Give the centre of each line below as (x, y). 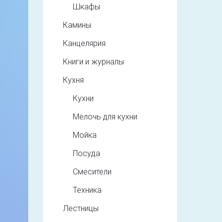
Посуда (86, 153)
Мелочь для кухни (105, 117)
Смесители (92, 172)
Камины (77, 25)
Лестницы (81, 208)
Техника (87, 190)
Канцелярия (84, 43)
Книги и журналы (93, 62)
